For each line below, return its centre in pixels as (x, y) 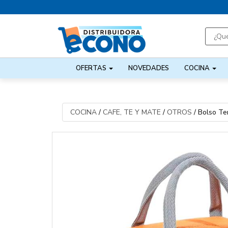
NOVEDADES (149, 68)
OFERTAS (92, 68)
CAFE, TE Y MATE (132, 112)
